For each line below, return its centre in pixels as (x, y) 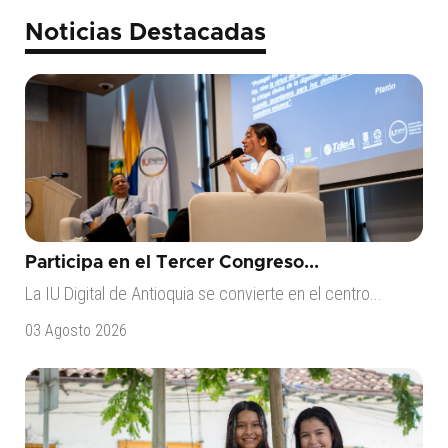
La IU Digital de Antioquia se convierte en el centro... (203, 293)
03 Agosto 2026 (75, 330)
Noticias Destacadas (145, 33)
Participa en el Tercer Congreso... (171, 263)
